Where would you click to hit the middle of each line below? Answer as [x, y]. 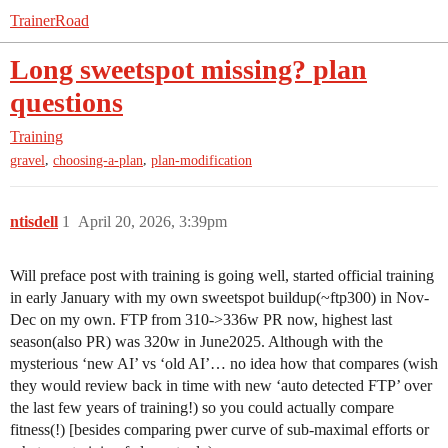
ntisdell [34, 222]
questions [66, 102]
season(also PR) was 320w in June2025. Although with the [196, 342]
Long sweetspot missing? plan [188, 69]
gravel [27, 161]
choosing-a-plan [98, 161]
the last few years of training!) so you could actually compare [202, 408]
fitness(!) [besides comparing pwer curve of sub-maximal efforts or [219, 430]
